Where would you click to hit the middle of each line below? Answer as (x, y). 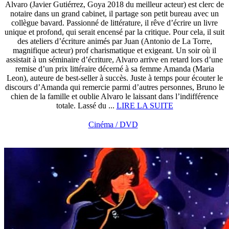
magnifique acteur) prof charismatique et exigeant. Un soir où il (114, 50)
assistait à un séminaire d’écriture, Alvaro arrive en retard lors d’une (114, 60)
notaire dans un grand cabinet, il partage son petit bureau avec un (114, 14)
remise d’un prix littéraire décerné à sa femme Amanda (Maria (114, 69)
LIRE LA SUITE (145, 106)
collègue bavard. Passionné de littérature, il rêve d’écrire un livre (114, 23)
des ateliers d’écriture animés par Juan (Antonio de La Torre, (114, 41)
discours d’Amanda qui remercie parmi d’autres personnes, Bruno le (114, 87)
